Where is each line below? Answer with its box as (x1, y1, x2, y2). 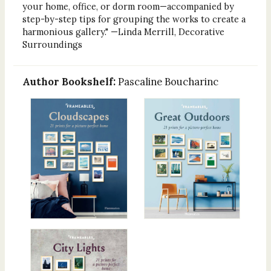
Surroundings (22, 38, 82, 50)
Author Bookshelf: (22, 75, 118, 88)
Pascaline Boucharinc (117, 75, 218, 88)
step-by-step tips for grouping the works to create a (22, 13, 246, 25)
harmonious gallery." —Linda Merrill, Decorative (22, 25, 224, 38)
